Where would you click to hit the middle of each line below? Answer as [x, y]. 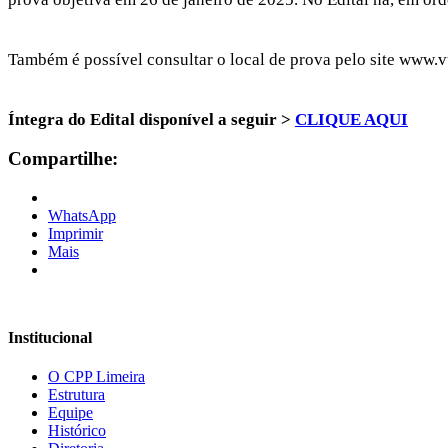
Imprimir [75, 234]
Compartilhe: [63, 159]
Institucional [50, 338]
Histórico [77, 431]
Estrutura [76, 395]
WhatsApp [82, 216]
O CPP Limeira [96, 377]
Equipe [70, 413]
